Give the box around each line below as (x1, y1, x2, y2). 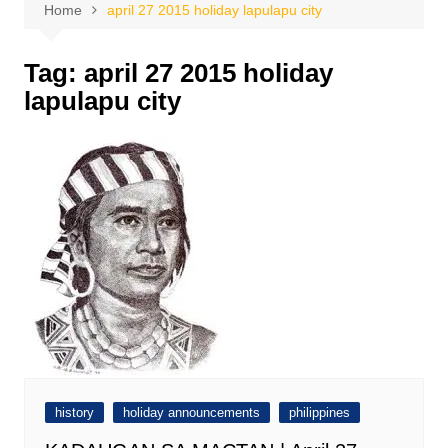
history (54, 405, 94, 420)
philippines (288, 405, 350, 420)
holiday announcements (122, 405, 260, 420)
